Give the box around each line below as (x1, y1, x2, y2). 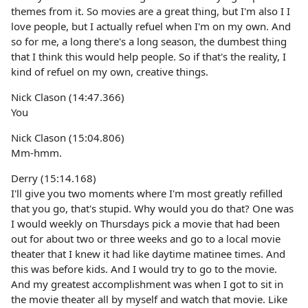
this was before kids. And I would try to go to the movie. (11, 262, 277, 276)
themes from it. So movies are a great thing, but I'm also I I (11, 4, 290, 18)
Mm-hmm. (11, 146, 62, 159)
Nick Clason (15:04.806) (11, 131, 124, 144)
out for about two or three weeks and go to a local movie (11, 232, 280, 245)
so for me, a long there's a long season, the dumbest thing (11, 34, 287, 48)
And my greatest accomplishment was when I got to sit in (11, 277, 283, 291)
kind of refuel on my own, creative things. (11, 65, 208, 78)
